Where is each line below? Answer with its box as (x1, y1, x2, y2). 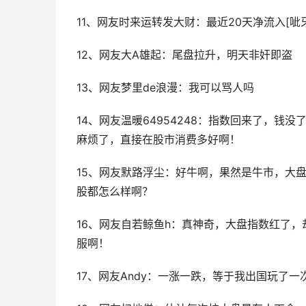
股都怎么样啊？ (76, 185, 153, 198)
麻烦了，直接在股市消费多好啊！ (76, 133, 240, 146)
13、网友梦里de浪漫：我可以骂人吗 (76, 81, 254, 94)
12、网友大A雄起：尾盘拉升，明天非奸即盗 (76, 48, 292, 61)
